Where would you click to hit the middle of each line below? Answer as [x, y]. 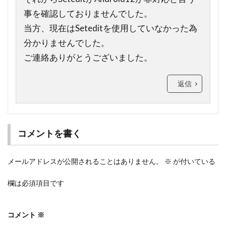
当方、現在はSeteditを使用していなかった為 [110, 28]
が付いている [193, 161]
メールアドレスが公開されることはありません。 [85, 161]
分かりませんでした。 [67, 43]
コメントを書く [49, 133]
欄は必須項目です [36, 183]
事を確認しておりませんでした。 [88, 14]
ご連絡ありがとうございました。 [88, 58]
